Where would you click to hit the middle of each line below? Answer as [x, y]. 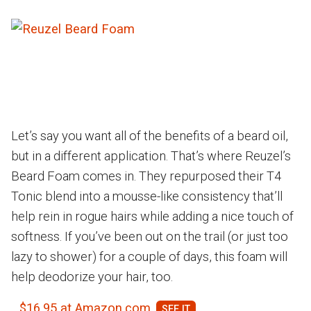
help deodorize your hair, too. [92, 276]
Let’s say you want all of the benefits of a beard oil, [150, 135]
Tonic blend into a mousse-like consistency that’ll [147, 196]
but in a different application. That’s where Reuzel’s [151, 155]
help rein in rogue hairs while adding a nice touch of [152, 216]
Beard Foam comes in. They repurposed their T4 [146, 176]
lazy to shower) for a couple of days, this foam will [149, 256]
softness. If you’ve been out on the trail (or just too [150, 236]
